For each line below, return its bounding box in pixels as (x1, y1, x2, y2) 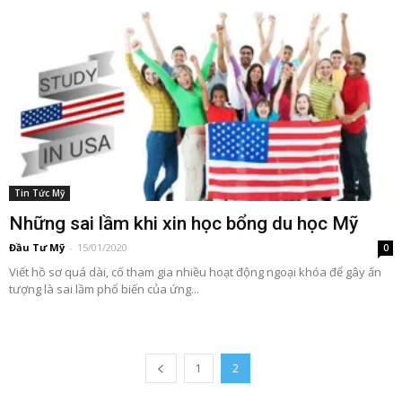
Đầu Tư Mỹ (9, 240, 65, 255)
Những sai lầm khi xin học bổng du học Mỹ (9, 213, 358, 235)
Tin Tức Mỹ (14, 187, 65, 200)
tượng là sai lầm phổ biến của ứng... (9, 281, 199, 298)
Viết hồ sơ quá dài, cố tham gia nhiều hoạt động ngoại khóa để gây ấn (9, 264, 381, 281)
